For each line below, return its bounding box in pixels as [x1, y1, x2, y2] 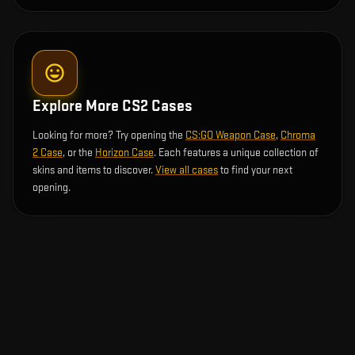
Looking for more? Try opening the [32, 128, 185, 142]
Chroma [281, 128, 315, 142]
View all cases [155, 163, 218, 177]
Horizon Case [95, 146, 154, 159]
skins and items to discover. [32, 163, 155, 177]
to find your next [218, 163, 292, 177]
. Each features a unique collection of [154, 146, 319, 159]
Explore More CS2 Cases [32, 97, 193, 116]
